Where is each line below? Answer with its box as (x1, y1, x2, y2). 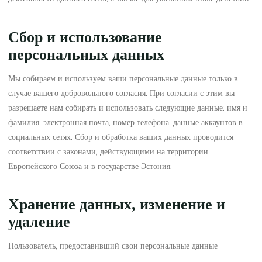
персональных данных (8, 46, 165, 63)
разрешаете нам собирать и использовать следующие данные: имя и (8, 102, 248, 113)
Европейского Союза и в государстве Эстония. (8, 160, 173, 171)
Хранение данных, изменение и (8, 195, 226, 213)
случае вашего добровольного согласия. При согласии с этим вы (8, 87, 235, 98)
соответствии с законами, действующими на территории (8, 146, 209, 157)
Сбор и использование (8, 28, 163, 46)
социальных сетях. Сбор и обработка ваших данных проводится (8, 131, 234, 142)
